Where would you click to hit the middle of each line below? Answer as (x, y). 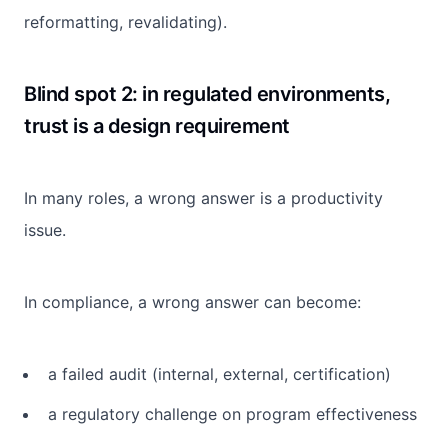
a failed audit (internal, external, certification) (219, 373)
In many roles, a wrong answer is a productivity (203, 197)
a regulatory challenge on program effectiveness (232, 413)
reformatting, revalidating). (125, 21)
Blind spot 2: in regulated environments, (207, 93)
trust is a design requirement (157, 125)
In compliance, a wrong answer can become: (192, 301)
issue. (45, 229)
